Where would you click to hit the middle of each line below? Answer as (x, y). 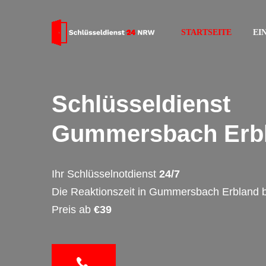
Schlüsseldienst (141, 104)
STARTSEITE (206, 32)
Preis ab (73, 210)
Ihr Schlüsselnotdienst (105, 174)
